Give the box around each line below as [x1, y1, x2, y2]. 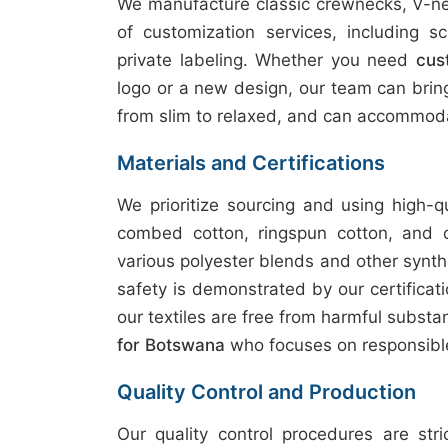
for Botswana [117, 335, 225, 355]
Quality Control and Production [117, 380, 416, 404]
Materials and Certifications [117, 151, 385, 175]
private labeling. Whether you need [117, 50, 416, 70]
